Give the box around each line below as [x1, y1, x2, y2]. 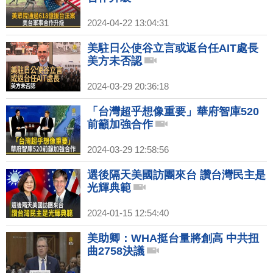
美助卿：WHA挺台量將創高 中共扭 [87, 232, 259, 244]
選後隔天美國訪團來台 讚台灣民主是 [87, 168, 266, 181]
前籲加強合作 [87, 118, 153, 130]
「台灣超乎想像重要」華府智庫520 [87, 105, 259, 118]
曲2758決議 [87, 244, 144, 257]
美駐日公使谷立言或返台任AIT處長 [87, 41, 258, 54]
